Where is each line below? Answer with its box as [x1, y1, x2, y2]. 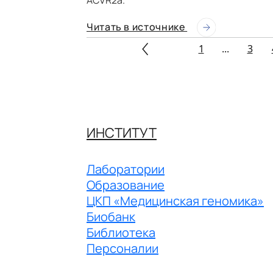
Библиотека [87, 224, 155, 241]
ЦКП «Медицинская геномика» [87, 193, 264, 210]
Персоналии [87, 240, 158, 257]
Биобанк [87, 208, 135, 225]
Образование [87, 177, 165, 194]
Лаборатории [87, 161, 165, 178]
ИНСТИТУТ [87, 124, 157, 143]
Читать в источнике [87, 19, 188, 34]
